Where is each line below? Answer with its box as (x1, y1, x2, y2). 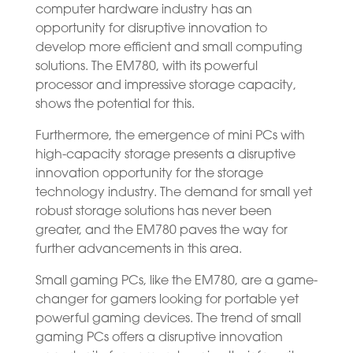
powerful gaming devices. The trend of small (35, 312, 301, 325)
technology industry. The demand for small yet (35, 186, 312, 199)
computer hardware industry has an (35, 3, 252, 17)
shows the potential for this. (35, 98, 195, 111)
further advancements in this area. (35, 243, 242, 256)
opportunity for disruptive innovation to (35, 22, 267, 35)
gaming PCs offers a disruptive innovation (35, 331, 283, 344)
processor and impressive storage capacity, (35, 79, 296, 92)
